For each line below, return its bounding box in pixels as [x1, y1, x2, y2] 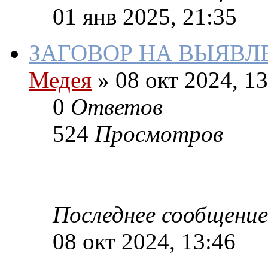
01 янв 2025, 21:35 [53, 4, 237, 30]
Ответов [71, 94, 163, 120]
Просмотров [95, 121, 223, 147]
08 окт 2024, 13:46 [53, 229, 236, 255]
